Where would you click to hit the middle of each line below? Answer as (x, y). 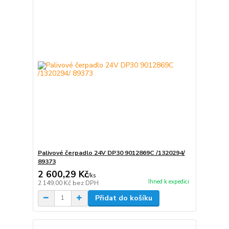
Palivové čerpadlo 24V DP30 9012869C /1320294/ (111, 153)
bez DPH (85, 183)
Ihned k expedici (168, 182)
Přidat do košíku (123, 198)
